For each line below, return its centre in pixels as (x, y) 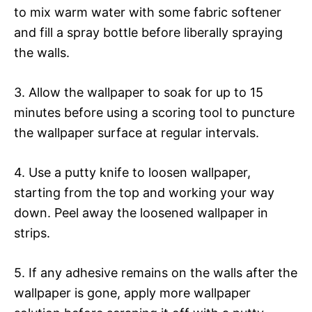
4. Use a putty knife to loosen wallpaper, (132, 172)
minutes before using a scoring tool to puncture (154, 112)
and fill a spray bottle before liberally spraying (148, 32)
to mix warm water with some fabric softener (148, 12)
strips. (32, 233)
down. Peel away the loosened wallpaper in (141, 212)
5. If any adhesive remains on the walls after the (156, 272)
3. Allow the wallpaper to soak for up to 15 (139, 92)
